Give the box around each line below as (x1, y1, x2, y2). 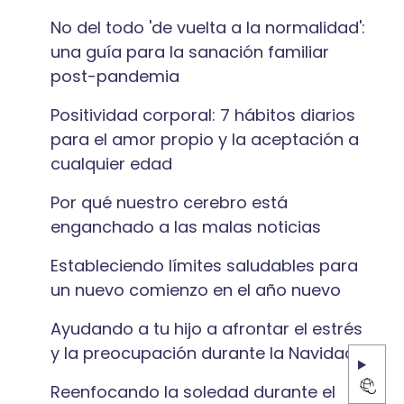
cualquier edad (50, 152, 172, 175)
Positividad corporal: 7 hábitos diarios (50, 104, 355, 126)
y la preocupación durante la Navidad (50, 342, 355, 364)
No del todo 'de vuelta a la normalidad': (50, 16, 365, 39)
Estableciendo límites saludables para (50, 254, 358, 277)
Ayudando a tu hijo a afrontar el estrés (50, 317, 363, 340)
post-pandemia (50, 65, 179, 87)
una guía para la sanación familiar (50, 41, 329, 63)
